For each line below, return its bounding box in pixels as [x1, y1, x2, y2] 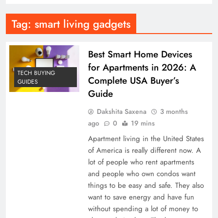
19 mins [130, 118, 155, 128]
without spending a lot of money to [88, 203, 198, 214]
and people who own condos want [88, 168, 196, 179]
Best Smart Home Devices [88, 47, 192, 61]
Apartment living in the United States [88, 133, 204, 144]
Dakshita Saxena [96, 106, 146, 116]
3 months [160, 106, 188, 116]
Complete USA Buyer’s [88, 73, 179, 87]
